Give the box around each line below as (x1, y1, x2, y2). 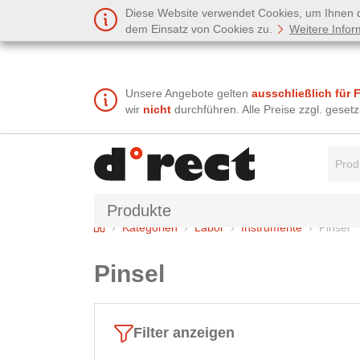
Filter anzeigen (133, 325, 235, 342)
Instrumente (241, 220, 302, 234)
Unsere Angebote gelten (125, 87, 252, 100)
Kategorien (122, 220, 178, 234)
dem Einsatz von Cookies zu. (125, 22, 276, 35)
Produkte (107, 201, 171, 219)
